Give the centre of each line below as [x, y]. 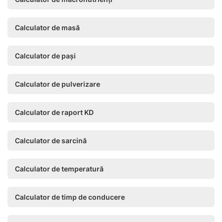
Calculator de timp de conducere [70, 197]
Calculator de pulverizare [57, 84]
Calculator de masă [47, 28]
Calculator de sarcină [51, 140]
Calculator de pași [45, 56]
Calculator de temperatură [59, 169]
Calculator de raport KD [54, 112]
